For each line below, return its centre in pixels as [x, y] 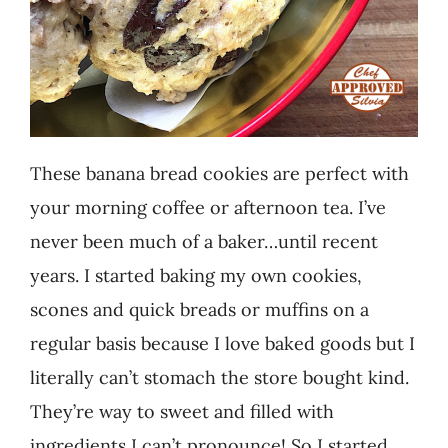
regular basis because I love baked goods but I [222, 343]
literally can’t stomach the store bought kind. [219, 377]
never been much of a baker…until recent [203, 241]
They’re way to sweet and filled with [181, 411]
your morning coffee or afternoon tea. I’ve [207, 207]
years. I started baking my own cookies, [195, 275]
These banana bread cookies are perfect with [219, 173]
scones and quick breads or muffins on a [199, 309]
